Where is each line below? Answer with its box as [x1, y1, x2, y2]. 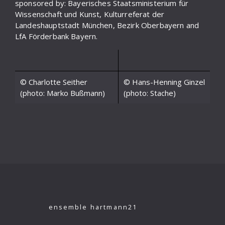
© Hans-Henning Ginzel [124, 77, 205, 87]
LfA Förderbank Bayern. [15, 31, 98, 42]
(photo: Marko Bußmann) [20, 88, 105, 98]
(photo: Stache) [124, 88, 176, 98]
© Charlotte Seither [20, 77, 87, 87]
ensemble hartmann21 [49, 203, 138, 212]
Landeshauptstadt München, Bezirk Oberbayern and [15, 20, 199, 31]
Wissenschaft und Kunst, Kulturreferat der [15, 9, 165, 20]
